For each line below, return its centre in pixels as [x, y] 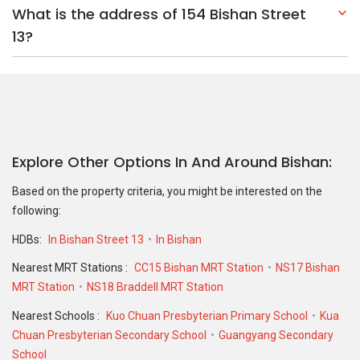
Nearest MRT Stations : [71, 268]
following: [37, 211]
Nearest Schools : [57, 315]
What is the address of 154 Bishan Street [159, 14]
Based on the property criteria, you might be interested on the [167, 192]
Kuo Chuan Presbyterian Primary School [207, 315]
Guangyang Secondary [276, 335]
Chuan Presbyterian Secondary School [109, 335]
